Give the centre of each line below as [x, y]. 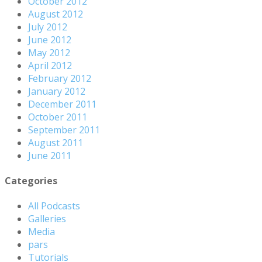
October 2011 [58, 117]
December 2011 [62, 104]
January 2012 [57, 91]
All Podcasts [54, 206]
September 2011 [64, 130]
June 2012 [50, 39]
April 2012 [50, 65]
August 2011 [56, 142]
